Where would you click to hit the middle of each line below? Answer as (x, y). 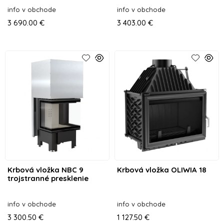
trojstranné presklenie (48, 178)
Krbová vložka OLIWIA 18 (161, 169)
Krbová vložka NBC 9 (45, 169)
